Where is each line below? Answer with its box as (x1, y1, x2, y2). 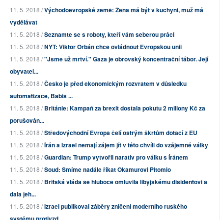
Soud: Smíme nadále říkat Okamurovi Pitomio (44, 165, 171, 174)
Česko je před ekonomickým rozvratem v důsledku (44, 79, 187, 88)
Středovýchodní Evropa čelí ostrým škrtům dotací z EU (44, 128, 197, 137)
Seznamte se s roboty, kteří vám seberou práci (44, 29, 174, 39)
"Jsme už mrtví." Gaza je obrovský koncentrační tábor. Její (44, 54, 208, 63)
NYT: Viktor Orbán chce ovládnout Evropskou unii (44, 42, 182, 51)
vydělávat (10, 17, 37, 27)
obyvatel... (10, 66, 38, 76)
